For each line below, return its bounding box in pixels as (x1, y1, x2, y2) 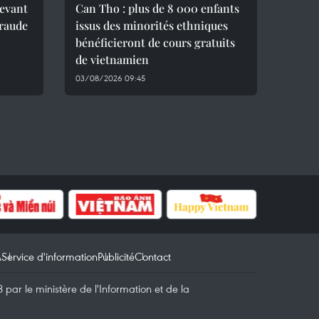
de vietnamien (75, 52, 149, 67)
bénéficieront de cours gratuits (75, 35, 235, 50)
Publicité (98, 249, 135, 263)
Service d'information (1, 249, 98, 263)
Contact (135, 249, 171, 263)
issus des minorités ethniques (75, 18, 228, 33)
